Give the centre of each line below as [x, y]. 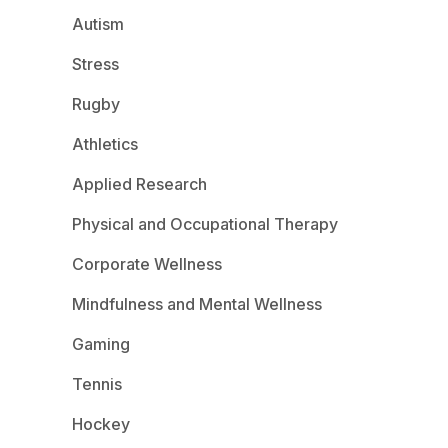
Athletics [105, 144]
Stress [95, 64]
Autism [98, 24]
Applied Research [139, 184]
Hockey [101, 424]
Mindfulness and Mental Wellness [197, 304]
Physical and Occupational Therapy [205, 224]
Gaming [101, 344]
